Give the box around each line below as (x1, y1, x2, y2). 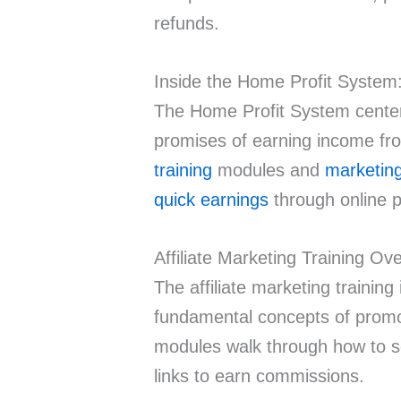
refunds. (154, 13, 219, 34)
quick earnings (154, 190, 269, 210)
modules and (212, 160, 325, 181)
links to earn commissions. (154, 366, 364, 387)
